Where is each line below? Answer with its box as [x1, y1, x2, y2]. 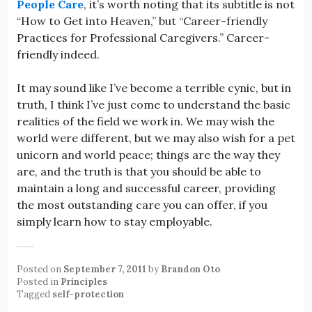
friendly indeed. [17, 47, 100, 61]
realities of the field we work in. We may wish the [17, 114, 274, 128]
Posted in [17, 275, 61, 288]
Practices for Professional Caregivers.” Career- [17, 30, 270, 45]
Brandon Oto [161, 263, 220, 275]
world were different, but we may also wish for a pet [17, 130, 295, 145]
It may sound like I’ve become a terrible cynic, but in [17, 80, 291, 95]
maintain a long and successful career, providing [17, 180, 276, 195]
